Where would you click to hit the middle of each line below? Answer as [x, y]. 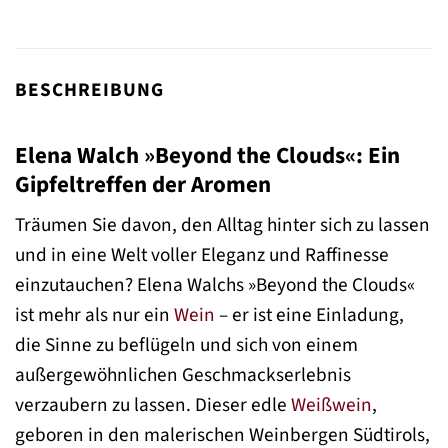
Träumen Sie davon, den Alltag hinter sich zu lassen [222, 225]
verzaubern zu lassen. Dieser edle [153, 405]
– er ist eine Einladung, [309, 315]
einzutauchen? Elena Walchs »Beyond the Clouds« [215, 285]
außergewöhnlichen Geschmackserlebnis [183, 375]
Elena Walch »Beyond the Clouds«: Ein [207, 155]
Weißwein [331, 405]
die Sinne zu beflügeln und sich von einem [186, 345]
